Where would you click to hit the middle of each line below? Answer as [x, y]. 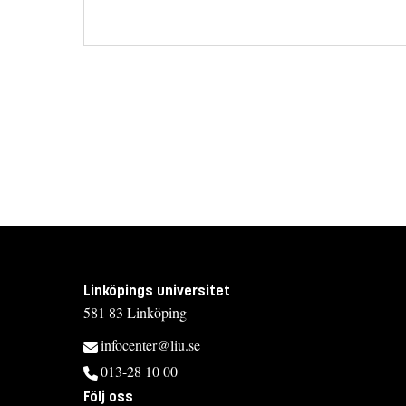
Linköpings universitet [157, 290]
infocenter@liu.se [150, 344]
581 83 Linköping [135, 312]
